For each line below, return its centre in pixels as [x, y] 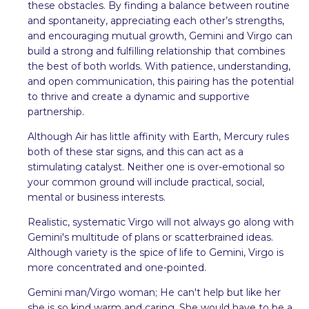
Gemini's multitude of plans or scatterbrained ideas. [150, 237]
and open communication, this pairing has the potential [161, 81]
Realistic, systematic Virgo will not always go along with [161, 222]
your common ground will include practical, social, [146, 182]
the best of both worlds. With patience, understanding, [159, 66]
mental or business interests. [97, 197]
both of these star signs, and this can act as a [136, 151]
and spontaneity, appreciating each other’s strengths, [156, 20]
